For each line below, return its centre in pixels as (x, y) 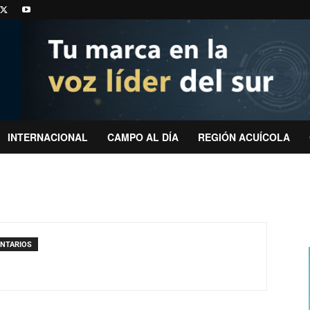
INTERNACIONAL (48, 137)
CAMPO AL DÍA (143, 137)
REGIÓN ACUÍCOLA (244, 137)
